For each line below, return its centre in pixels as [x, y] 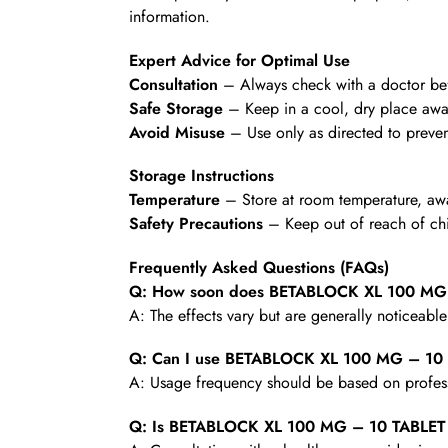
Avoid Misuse [176, 132]
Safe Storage [175, 108]
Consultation [173, 84]
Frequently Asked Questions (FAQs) [258, 267]
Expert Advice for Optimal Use [239, 60]
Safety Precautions [195, 224]
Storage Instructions [201, 176]
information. [169, 17]
